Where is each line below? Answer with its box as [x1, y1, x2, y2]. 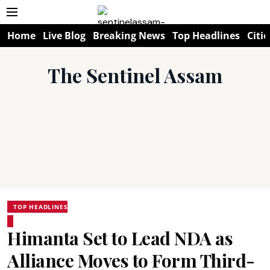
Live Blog [43, 29, 86, 42]
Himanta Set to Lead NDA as [7, 226, 233, 250]
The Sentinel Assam [48, 62, 222, 88]
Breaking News [93, 29, 165, 42]
